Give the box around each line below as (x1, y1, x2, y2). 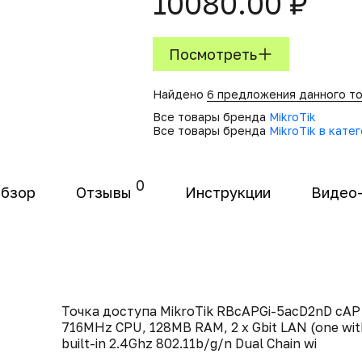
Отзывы (76, 183, 132, 201)
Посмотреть (169, 45, 257, 63)
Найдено (153, 87, 207, 101)
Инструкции (185, 183, 271, 201)
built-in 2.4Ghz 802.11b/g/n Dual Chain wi (61, 335, 317, 351)
